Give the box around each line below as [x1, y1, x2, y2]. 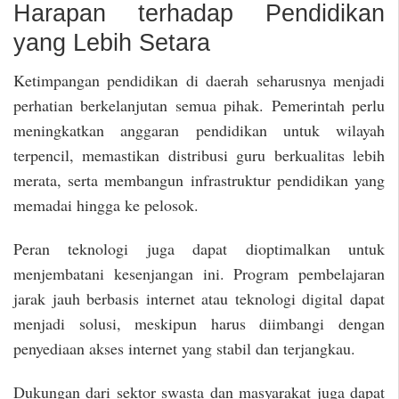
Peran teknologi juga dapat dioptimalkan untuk [13, 237, 385, 259]
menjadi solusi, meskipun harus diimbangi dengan [13, 312, 385, 334]
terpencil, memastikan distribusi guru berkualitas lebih [13, 144, 385, 167]
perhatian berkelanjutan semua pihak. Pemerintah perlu [13, 94, 385, 117]
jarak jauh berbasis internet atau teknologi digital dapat [13, 287, 385, 309]
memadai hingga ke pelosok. [13, 194, 199, 216]
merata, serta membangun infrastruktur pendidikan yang [13, 169, 385, 191]
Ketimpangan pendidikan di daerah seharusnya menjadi [13, 69, 385, 92]
